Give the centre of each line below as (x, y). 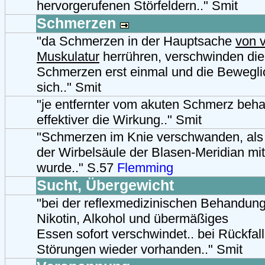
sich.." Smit (69, 87)
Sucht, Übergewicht (105, 185)
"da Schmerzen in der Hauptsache (136, 41)
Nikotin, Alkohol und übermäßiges (132, 218)
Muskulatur (68, 56)
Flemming (145, 167)
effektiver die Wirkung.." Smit (119, 119)
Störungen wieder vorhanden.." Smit (140, 249)
